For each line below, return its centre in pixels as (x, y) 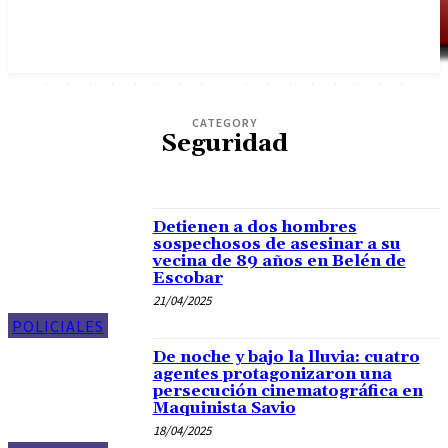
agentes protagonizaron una (272, 373)
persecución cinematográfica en (287, 390)
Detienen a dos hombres (254, 227)
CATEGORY (224, 122)
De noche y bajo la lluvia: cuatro (286, 356)
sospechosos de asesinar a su (276, 244)
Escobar (187, 278)
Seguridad (224, 144)
